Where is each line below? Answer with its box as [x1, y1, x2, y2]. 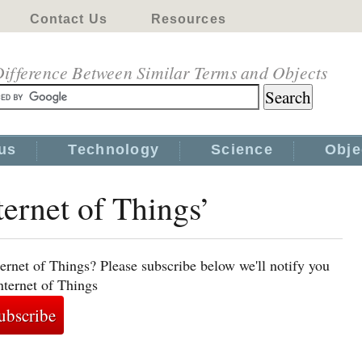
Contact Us [29, 12, 107, 26]
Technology [68, 141, 160, 158]
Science [211, 141, 273, 158]
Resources [150, 12, 226, 26]
